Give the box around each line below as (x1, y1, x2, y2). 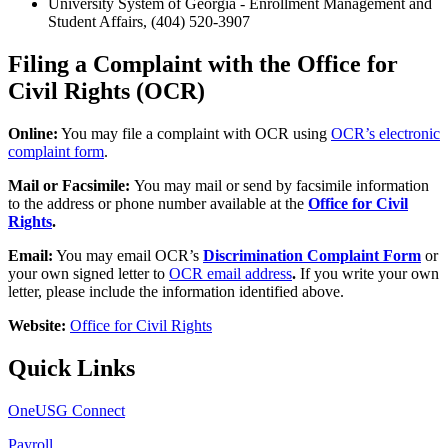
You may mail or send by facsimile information (134, 177, 429, 195)
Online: (8, 125, 58, 143)
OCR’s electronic (331, 125, 440, 143)
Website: (8, 317, 70, 335)
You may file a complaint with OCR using (58, 125, 331, 143)
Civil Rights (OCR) (8, 78, 205, 105)
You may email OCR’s (53, 247, 199, 265)
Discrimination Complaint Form (203, 247, 421, 265)
